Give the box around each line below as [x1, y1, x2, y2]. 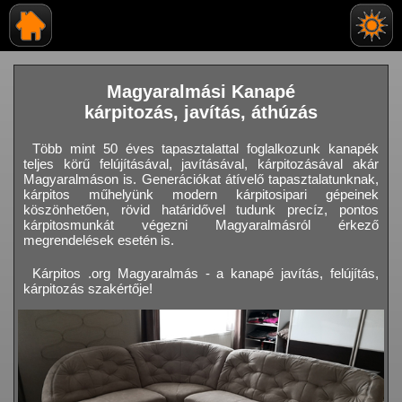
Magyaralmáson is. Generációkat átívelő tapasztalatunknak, [23, 171, 379, 188]
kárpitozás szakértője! [23, 281, 153, 297]
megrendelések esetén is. [23, 232, 174, 249]
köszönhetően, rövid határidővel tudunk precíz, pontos [23, 202, 379, 218]
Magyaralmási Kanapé [107, 82, 295, 102]
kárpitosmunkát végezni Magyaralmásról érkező [23, 217, 379, 233]
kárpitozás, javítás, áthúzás [84, 102, 318, 123]
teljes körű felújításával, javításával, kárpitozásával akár [23, 156, 379, 172]
